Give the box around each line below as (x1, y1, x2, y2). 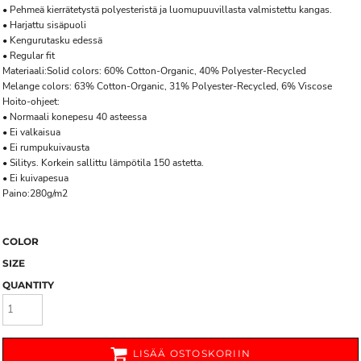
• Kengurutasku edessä (2, 34, 102, 47)
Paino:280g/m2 (2, 187, 68, 200)
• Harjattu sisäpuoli (2, 19, 86, 31)
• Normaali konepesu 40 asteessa (2, 110, 147, 123)
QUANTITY (2, 279, 54, 291)
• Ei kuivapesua (2, 172, 68, 185)
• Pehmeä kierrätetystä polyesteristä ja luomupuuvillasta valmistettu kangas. (2, 3, 332, 16)
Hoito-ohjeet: (2, 95, 60, 108)
